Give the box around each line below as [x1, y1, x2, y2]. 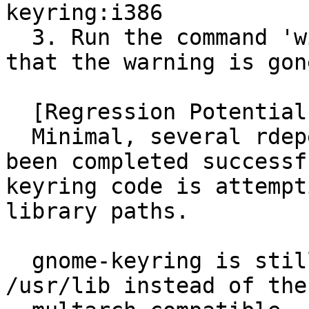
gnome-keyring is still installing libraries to [6, 248, 32, 274]
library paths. [6, 199, 189, 224]
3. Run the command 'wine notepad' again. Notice [6, 25, 32, 50]
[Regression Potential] [6, 99, 32, 125]
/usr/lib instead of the [6, 273, 307, 299]
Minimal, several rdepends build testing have [6, 124, 32, 150]
